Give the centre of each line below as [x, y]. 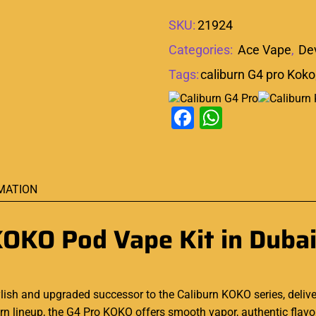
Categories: [202, 49]
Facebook [243, 117]
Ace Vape [265, 49]
